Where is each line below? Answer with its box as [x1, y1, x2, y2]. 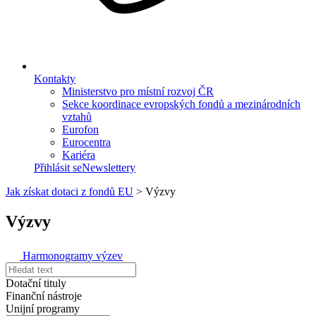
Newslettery [82, 162, 135, 174]
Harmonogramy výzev [23, 249, 123, 262]
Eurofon [62, 123, 99, 135]
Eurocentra [62, 136, 111, 148]
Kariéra [62, 149, 95, 161]
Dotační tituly [6, 276, 66, 289]
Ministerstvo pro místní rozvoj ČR [62, 85, 214, 97]
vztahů [62, 111, 92, 123]
